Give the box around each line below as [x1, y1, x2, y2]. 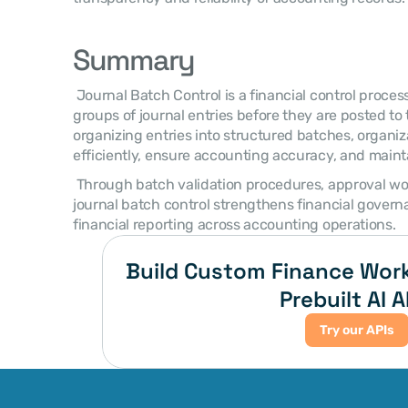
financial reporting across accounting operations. [73, 216, 399, 233]
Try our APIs [320, 322, 394, 338]
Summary [73, 42, 196, 78]
